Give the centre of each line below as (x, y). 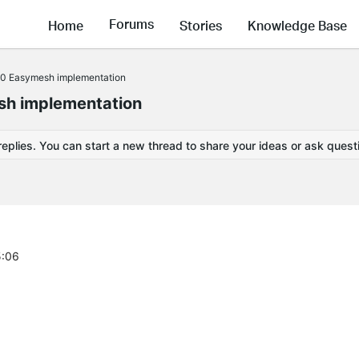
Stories (201, 25)
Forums (131, 24)
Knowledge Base (297, 25)
